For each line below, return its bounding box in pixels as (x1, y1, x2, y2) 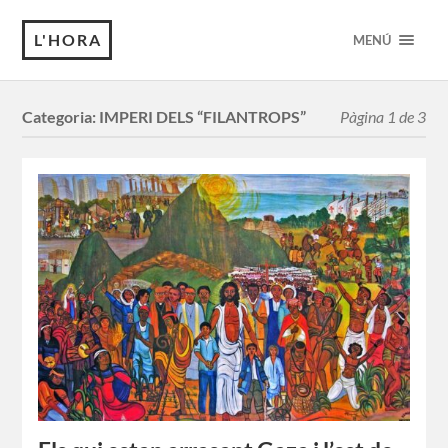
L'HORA (34, 30, 103, 49)
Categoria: (22, 107, 100, 127)
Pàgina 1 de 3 (339, 107, 426, 127)
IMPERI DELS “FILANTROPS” (99, 107, 307, 127)
